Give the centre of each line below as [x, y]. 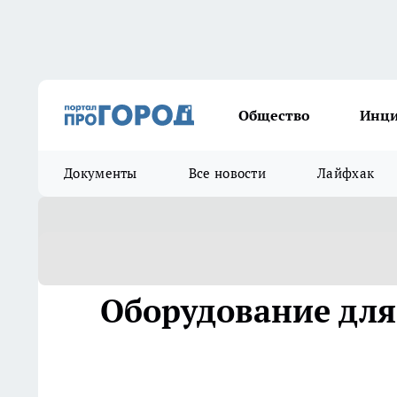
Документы [101, 173]
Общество [274, 115]
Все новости [227, 173]
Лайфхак [346, 173]
